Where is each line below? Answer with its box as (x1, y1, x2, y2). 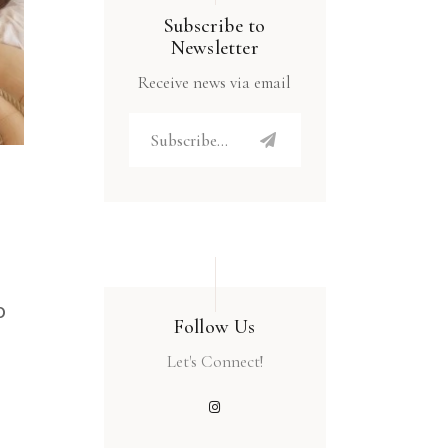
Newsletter (170, 36, 259, 61)
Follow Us (173, 315, 256, 340)
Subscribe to (164, 14, 266, 39)
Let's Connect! (166, 351, 263, 373)
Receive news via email (138, 72, 292, 94)
